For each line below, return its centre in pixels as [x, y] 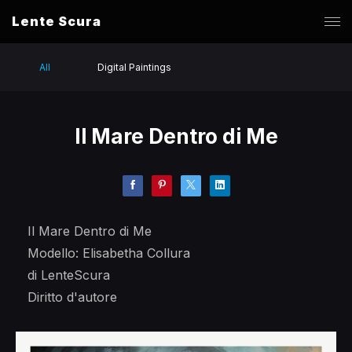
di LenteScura [69, 275]
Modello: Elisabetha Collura [109, 253]
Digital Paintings [134, 67]
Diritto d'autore [72, 297]
